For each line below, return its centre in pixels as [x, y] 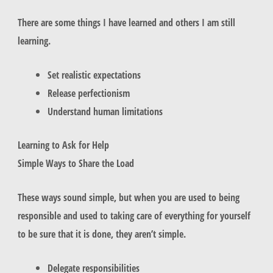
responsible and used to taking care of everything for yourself [134, 215]
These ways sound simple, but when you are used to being [128, 197]
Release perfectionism [89, 93]
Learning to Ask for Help [63, 144]
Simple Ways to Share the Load [76, 163]
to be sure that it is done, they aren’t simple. [103, 233]
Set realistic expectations [94, 75]
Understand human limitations [105, 112]
